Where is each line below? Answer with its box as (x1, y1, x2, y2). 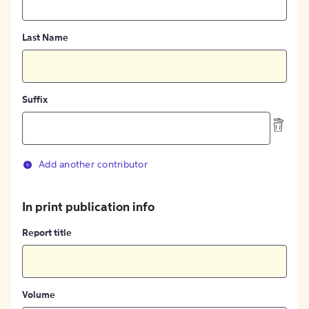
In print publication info (22, 201, 154, 215)
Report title (22, 228, 72, 239)
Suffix (22, 95, 48, 106)
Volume (22, 290, 55, 301)
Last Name (22, 33, 68, 43)
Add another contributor (39, 160, 148, 170)
